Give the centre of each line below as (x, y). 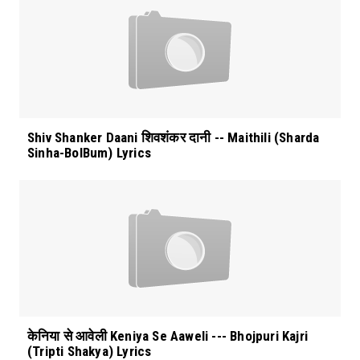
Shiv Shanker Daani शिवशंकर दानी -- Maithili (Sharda (174, 138)
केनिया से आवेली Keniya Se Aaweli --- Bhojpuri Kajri (168, 336)
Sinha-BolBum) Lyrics (89, 153)
